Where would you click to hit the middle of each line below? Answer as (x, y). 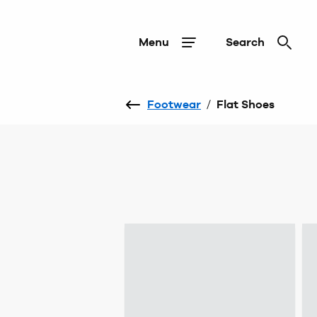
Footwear (174, 104)
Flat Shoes (246, 104)
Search (245, 42)
